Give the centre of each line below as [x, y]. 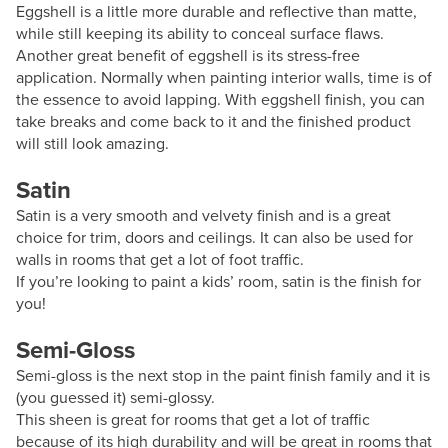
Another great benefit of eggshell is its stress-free [188, 55]
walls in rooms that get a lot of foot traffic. [160, 259]
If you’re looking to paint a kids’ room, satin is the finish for [218, 281]
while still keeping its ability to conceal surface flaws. [200, 33]
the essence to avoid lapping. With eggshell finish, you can [220, 99]
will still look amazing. [92, 143]
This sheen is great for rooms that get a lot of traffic [193, 419]
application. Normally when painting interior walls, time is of [224, 77]
